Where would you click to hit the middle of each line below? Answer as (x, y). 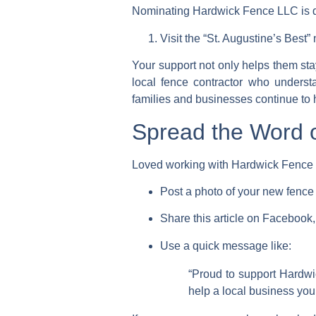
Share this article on (211, 219)
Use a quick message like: (226, 245)
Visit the (182, 38)
